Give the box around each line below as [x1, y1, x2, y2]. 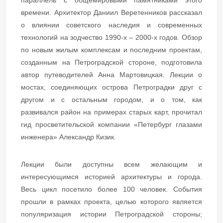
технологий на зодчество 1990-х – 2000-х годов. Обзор [21, 33, 202, 41]
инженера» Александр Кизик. [21, 132, 116, 141]
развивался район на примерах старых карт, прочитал [21, 108, 202, 116]
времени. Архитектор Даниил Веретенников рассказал [21, 8, 202, 16]
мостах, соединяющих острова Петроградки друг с [21, 83, 202, 91]
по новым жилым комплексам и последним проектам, [21, 45, 202, 54]
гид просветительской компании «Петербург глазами [21, 120, 202, 128]
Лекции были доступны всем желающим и [21, 160, 202, 168]
